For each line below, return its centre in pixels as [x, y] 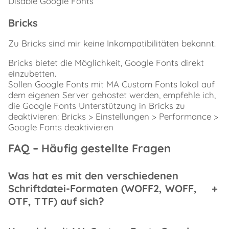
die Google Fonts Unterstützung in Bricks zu [97, 106]
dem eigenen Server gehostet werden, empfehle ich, [112, 95]
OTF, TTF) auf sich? [56, 201]
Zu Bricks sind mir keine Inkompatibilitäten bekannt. [112, 43]
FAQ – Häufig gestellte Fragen [89, 148]
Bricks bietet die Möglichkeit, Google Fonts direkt [106, 63]
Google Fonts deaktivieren [61, 127]
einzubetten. [32, 74]
